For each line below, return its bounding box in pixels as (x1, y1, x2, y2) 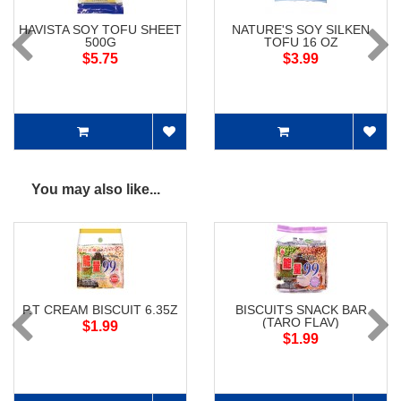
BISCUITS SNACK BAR (235, 303, 367, 318)
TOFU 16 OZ (263, 35, 338, 50)
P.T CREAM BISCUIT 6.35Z (22, 303, 178, 318)
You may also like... (31, 182, 160, 198)
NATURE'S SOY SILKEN (232, 22, 370, 38)
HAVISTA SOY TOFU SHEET (19, 22, 182, 38)
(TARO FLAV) (262, 315, 339, 330)
